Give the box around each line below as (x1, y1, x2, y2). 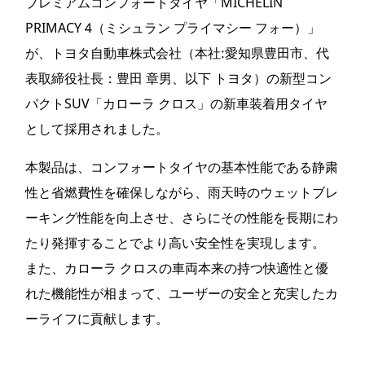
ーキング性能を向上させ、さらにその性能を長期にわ (25, 209, 338, 226)
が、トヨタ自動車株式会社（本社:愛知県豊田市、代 (25, 44, 329, 62)
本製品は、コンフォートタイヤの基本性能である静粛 (25, 158, 338, 176)
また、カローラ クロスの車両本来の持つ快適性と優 (25, 259, 328, 277)
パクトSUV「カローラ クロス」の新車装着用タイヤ (25, 95, 328, 112)
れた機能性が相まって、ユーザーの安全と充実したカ (25, 284, 338, 302)
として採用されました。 (25, 120, 169, 138)
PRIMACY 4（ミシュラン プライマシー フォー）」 (25, 19, 320, 37)
